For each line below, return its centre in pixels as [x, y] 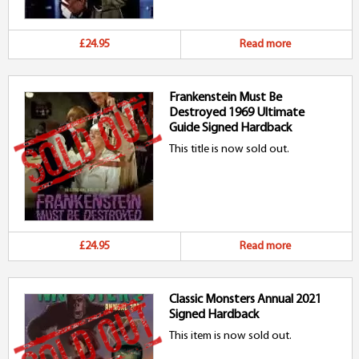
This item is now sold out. [230, 336]
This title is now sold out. [229, 149]
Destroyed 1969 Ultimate [237, 113]
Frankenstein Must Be [226, 98]
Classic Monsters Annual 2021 [245, 300]
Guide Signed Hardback [230, 128]
